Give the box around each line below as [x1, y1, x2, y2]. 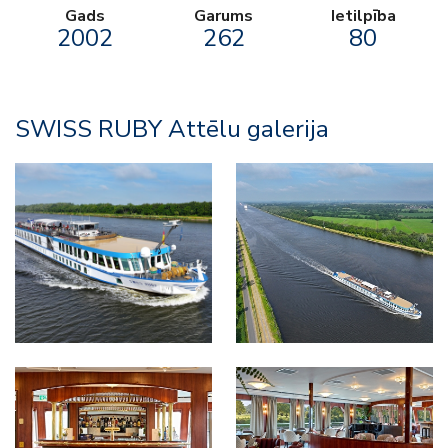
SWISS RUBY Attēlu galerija [15, 112, 329, 145]
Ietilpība [330, 4, 396, 27]
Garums [194, 4, 254, 27]
